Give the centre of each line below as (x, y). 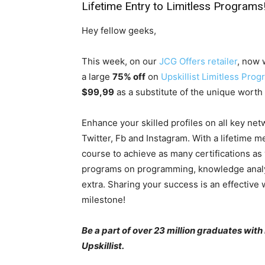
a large (97, 77)
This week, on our (120, 62)
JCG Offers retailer (198, 62)
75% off (129, 77)
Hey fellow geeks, (119, 31)
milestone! (104, 200)
